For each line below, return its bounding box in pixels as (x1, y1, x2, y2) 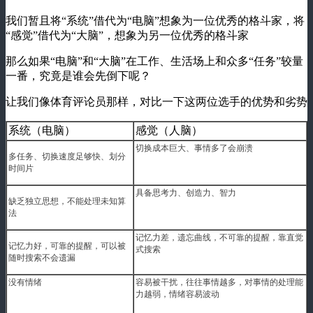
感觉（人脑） (136, 124, 203, 137)
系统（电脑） (8, 124, 75, 137)
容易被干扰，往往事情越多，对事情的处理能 (136, 277, 303, 288)
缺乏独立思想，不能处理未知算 (8, 196, 126, 207)
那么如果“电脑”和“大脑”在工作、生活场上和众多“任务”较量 (6, 55, 303, 68)
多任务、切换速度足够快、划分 (8, 152, 126, 162)
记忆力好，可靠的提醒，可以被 (8, 241, 126, 252)
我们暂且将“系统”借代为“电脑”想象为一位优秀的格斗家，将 (6, 15, 305, 27)
